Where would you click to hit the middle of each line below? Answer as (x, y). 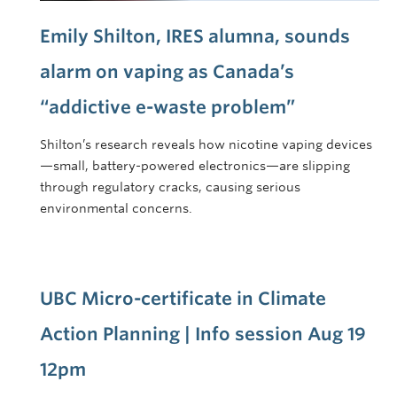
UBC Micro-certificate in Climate (183, 298)
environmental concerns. (116, 208)
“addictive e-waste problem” (167, 107)
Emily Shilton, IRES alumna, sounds (195, 36)
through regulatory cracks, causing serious (170, 187)
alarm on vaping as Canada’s (167, 71)
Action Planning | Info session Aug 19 (203, 334)
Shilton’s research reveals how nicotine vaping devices (206, 144)
